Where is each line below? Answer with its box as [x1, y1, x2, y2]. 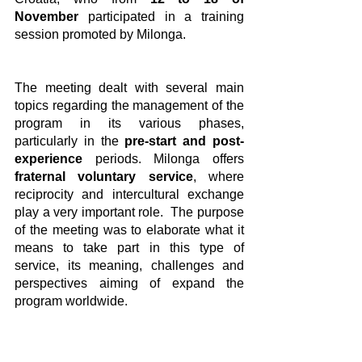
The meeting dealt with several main [15, 81, 244, 95]
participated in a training [78, 10, 244, 24]
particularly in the [15, 134, 119, 149]
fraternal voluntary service [15, 170, 193, 184]
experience [15, 152, 82, 166]
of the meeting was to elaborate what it [15, 223, 244, 238]
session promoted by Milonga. [15, 27, 186, 42]
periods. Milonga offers [82, 152, 244, 166]
